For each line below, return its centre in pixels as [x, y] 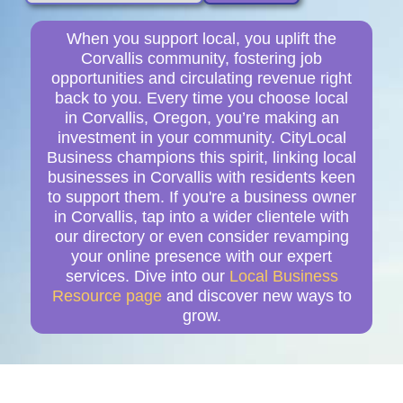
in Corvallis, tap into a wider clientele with [201, 216]
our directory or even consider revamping [201, 236]
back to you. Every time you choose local [201, 98]
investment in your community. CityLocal [201, 137]
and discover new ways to [256, 296]
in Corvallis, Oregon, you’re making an [201, 117]
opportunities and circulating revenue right [201, 78]
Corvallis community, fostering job [201, 58]
